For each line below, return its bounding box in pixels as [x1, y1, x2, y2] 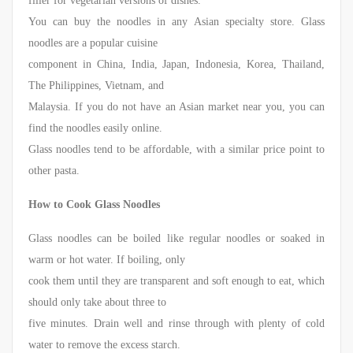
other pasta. [28, 165, 80, 177]
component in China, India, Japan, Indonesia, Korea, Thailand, [28, 58, 325, 71]
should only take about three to [28, 296, 166, 309]
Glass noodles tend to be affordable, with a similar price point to [28, 143, 325, 156]
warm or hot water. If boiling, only [28, 254, 185, 266]
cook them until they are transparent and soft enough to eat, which [28, 275, 325, 288]
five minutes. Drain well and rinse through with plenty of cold [28, 318, 325, 330]
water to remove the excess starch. [28, 339, 180, 351]
